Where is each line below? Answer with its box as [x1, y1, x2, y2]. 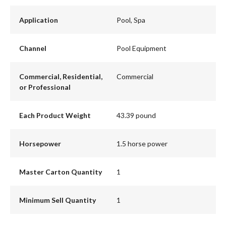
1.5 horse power [117, 139, 167, 148]
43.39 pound [117, 110, 156, 120]
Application [19, 15, 58, 24]
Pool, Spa [117, 15, 145, 24]
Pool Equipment [117, 43, 166, 52]
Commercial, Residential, [19, 72, 102, 81]
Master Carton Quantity [19, 167, 102, 176]
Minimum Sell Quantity [19, 195, 96, 204]
